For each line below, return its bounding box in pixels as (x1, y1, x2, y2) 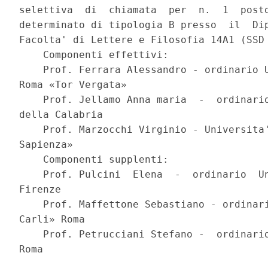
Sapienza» (19, 139, 80, 151)
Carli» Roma (19, 214, 92, 226)
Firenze (19, 184, 68, 196)
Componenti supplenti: (19, 154, 175, 166)
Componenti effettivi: (19, 49, 175, 61)
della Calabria (19, 109, 109, 121)
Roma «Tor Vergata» (19, 79, 133, 91)
